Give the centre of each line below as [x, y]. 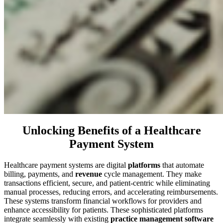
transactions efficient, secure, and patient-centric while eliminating [107, 183]
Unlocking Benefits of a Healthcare [111, 130]
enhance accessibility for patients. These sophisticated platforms [104, 210]
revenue [89, 174]
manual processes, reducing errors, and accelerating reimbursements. [111, 192]
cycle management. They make [152, 174]
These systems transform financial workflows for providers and [103, 201]
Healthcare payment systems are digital [66, 165]
